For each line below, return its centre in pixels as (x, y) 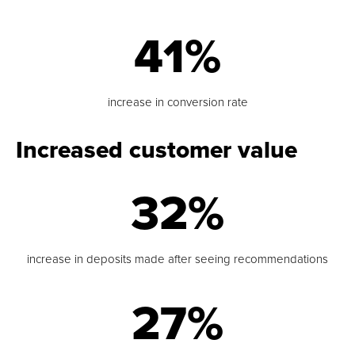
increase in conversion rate (177, 102)
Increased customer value (157, 151)
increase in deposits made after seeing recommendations (177, 259)
